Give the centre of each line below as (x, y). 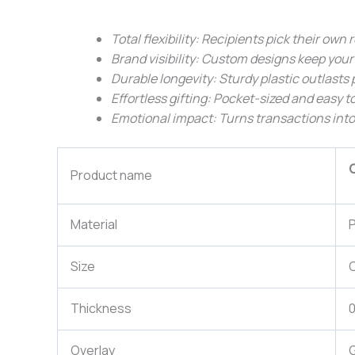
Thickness (101, 309)
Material (94, 225)
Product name (111, 176)
